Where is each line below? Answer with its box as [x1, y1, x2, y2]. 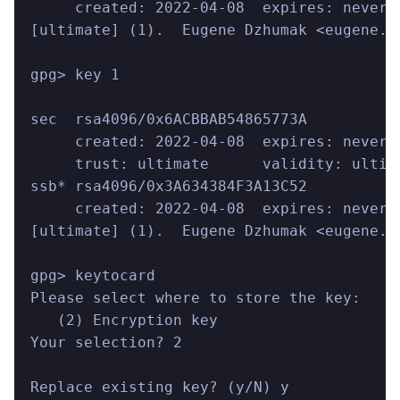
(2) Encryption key [30, 312, 218, 329]
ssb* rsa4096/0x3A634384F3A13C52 [30, 178, 307, 196]
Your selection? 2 [30, 334, 182, 352]
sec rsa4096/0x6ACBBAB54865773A [30, 111, 307, 129]
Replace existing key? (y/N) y [30, 379, 289, 396]
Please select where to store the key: [30, 289, 361, 307]
